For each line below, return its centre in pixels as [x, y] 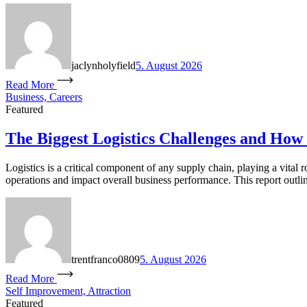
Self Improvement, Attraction [68, 291]
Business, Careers [44, 97]
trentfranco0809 [106, 259]
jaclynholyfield [103, 65]
